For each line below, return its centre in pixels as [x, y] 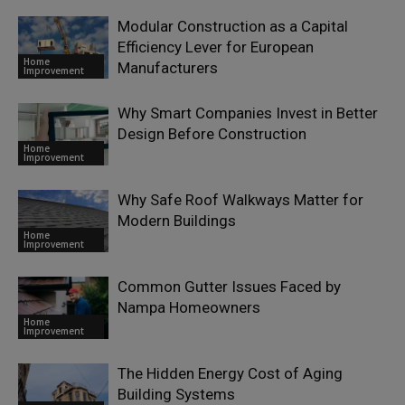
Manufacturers [168, 67]
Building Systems [176, 394]
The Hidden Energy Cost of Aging [230, 373]
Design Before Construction [212, 133]
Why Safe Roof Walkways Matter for [240, 199]
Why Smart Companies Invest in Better [248, 113]
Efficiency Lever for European [216, 47]
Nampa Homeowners [189, 307]
